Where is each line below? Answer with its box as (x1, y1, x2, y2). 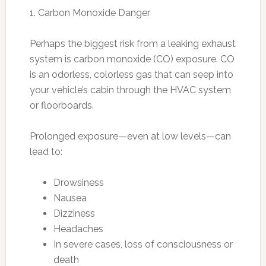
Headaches (53, 223, 103, 235)
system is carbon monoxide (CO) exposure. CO (29, 53, 235, 65)
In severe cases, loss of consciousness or (53, 238, 233, 250)
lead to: (29, 145, 62, 157)
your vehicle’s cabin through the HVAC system (29, 84, 231, 96)
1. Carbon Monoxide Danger (29, 7, 150, 18)
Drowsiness (53, 176, 104, 188)
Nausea (53, 192, 87, 204)
